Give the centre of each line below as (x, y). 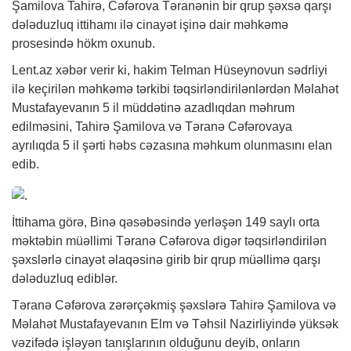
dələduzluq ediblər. (65, 278)
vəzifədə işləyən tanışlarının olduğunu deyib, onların (156, 342)
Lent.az (34, 71)
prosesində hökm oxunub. (83, 44)
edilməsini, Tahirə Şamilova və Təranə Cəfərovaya (152, 127)
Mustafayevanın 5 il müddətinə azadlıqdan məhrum (153, 108)
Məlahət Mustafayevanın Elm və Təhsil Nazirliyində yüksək (175, 324)
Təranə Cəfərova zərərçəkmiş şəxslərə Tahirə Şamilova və (174, 305)
